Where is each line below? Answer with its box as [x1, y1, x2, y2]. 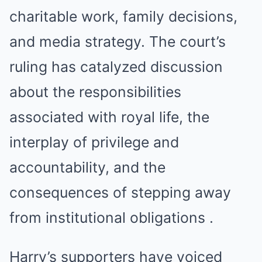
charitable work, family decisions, [9, 8, 237, 26]
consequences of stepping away [9, 184, 231, 202]
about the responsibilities [9, 83, 181, 101]
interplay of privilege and [9, 133, 179, 151]
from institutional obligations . [9, 209, 213, 227]
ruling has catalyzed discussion [9, 58, 223, 76]
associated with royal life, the [9, 108, 209, 126]
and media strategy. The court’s [9, 33, 226, 51]
